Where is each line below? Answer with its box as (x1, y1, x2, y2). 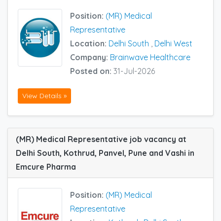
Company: (70, 52, 110, 63)
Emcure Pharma (16, 161, 76, 172)
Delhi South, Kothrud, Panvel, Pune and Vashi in (16, 147, 194, 158)
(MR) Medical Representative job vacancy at (16, 134, 186, 144)
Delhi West (154, 38, 192, 49)
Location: (70, 38, 109, 49)
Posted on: (70, 66, 113, 76)
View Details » (22, 91, 67, 100)
